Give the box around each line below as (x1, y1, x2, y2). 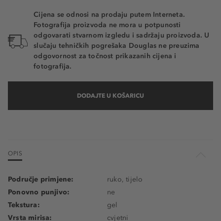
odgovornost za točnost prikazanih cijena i (34, 52, 177, 61)
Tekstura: (8, 201, 40, 210)
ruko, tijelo (107, 175, 143, 184)
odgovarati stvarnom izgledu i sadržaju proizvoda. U (34, 31, 210, 40)
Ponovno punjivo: (8, 188, 70, 197)
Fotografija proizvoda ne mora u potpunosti (34, 21, 181, 30)
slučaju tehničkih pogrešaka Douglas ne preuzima (34, 41, 200, 50)
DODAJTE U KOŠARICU (77, 92, 144, 100)
